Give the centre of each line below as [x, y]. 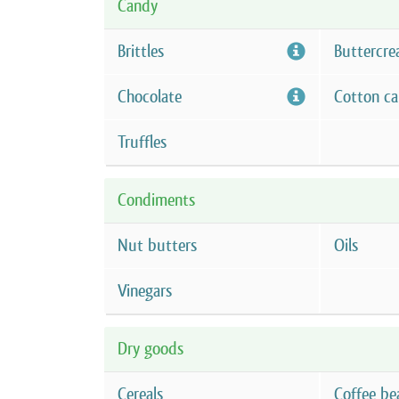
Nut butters [157, 245]
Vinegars [145, 291]
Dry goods [151, 349]
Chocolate [150, 97]
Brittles [141, 51]
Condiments [156, 200]
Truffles [142, 142]
